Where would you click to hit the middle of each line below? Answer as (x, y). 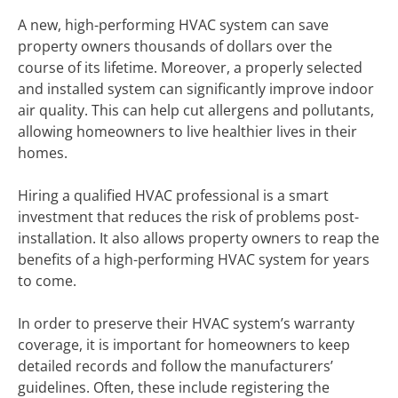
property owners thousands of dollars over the (175, 46)
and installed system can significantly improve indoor (196, 89)
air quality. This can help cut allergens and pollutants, (196, 110)
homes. (43, 153)
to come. (47, 281)
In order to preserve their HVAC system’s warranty (186, 323)
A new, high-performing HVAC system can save (173, 25)
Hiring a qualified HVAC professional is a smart (173, 195)
